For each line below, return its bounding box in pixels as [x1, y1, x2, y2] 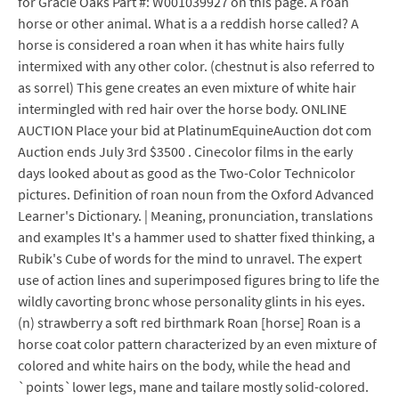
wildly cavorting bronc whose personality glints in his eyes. [18, 292, 365, 310]
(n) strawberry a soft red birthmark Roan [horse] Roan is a [18, 313, 361, 331]
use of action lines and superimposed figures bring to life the [18, 271, 379, 289]
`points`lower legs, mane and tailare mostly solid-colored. [18, 378, 369, 395]
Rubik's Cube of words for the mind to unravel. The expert [18, 249, 362, 267]
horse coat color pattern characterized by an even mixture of [18, 335, 377, 353]
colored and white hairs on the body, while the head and [18, 356, 351, 374]
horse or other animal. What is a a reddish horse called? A [18, 14, 359, 32]
